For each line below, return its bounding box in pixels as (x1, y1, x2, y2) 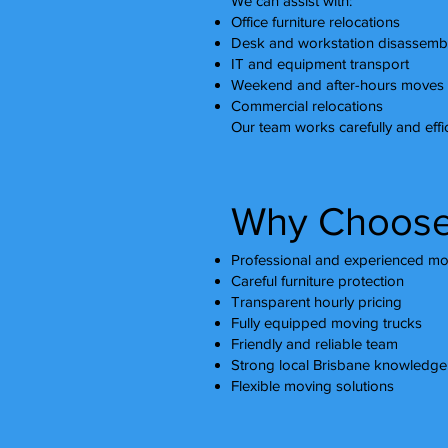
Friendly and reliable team (231, 335, 398, 352)
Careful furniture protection (231, 272, 404, 289)
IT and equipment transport (231, 55, 409, 72)
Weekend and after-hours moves (231, 76, 444, 93)
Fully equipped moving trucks (231, 314, 422, 331)
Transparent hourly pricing (231, 293, 402, 310)
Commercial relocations (231, 97, 383, 114)
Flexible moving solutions (231, 377, 394, 394)
